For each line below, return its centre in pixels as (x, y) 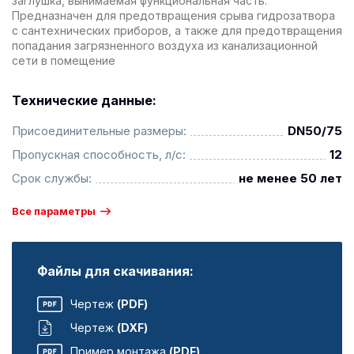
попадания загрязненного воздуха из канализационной (165, 45)
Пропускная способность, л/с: (99, 154)
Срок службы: (52, 178)
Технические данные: (84, 100)
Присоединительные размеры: (99, 131)
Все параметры (54, 211)
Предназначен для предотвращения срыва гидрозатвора (173, 15)
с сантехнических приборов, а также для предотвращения (177, 30)
